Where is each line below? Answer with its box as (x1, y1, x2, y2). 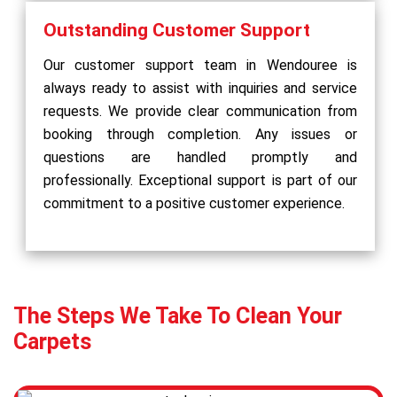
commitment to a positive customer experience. (43, 194, 345, 212)
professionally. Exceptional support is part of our (43, 171, 357, 189)
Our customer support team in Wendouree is (43, 56, 357, 74)
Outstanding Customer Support (43, 19, 310, 41)
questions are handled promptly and (43, 148, 357, 166)
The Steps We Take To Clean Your (13, 302, 342, 329)
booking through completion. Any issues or (43, 125, 357, 143)
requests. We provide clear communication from (43, 102, 357, 120)
